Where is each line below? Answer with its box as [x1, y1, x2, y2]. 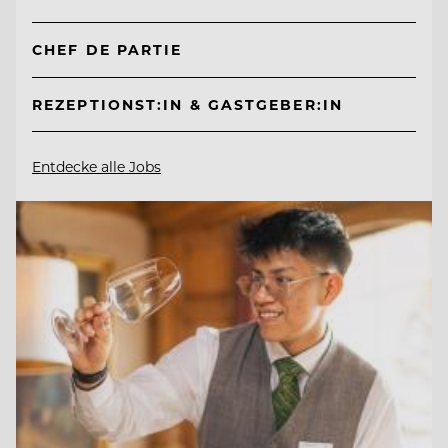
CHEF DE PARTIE [32, 40, 183, 60]
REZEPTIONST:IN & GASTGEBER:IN [32, 94, 343, 114]
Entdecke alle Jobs [32, 156, 161, 176]
